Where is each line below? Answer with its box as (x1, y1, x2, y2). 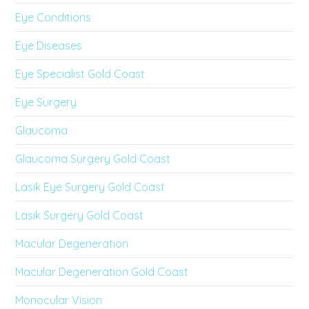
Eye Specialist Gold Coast (15, 66, 146, 81)
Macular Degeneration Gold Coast (15, 264, 189, 279)
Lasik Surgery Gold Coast (15, 208, 144, 222)
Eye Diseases (15, 38, 83, 52)
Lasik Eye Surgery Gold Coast (15, 179, 166, 194)
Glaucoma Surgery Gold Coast (15, 151, 171, 166)
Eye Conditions (15, 10, 92, 24)
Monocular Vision (15, 292, 103, 307)
